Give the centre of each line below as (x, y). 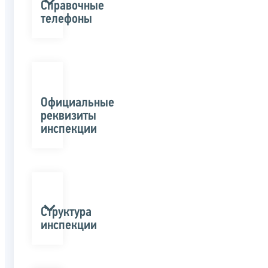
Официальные (77, 103)
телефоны (66, 20)
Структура (66, 212)
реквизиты (68, 116)
